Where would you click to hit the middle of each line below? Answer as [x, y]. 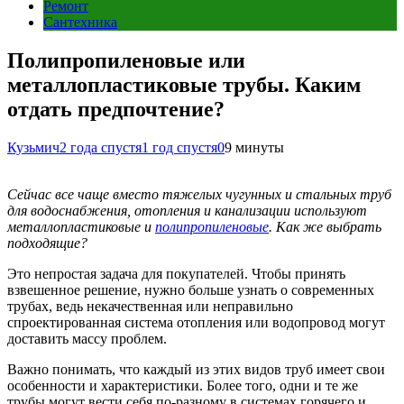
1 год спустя [179, 147]
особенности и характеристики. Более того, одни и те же [183, 385]
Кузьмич [33, 147]
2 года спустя [101, 147]
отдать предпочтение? [116, 109]
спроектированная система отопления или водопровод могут [196, 322]
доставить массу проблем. [87, 338]
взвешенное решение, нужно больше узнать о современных [191, 289]
